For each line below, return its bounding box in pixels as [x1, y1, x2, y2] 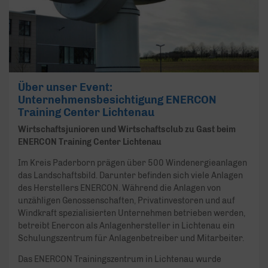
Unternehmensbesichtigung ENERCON [18, 93, 217, 107]
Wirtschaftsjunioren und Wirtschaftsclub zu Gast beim [18, 124, 236, 135]
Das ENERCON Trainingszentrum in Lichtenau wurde [18, 254, 221, 265]
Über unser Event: [18, 81, 112, 95]
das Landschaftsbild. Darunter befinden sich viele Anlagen [18, 170, 243, 181]
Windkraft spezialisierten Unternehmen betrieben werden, [18, 208, 245, 219]
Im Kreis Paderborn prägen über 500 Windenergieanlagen [18, 158, 247, 169]
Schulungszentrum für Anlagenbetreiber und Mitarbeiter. [18, 233, 244, 244]
